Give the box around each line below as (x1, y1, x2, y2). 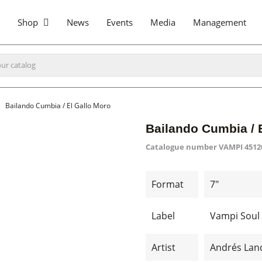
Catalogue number (146, 142, 217, 152)
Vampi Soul (210, 209, 260, 222)
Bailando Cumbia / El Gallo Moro (5, 101, 111, 111)
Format (151, 178, 184, 191)
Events (106, 16, 133, 28)
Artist (151, 241, 175, 254)
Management (193, 16, 246, 28)
